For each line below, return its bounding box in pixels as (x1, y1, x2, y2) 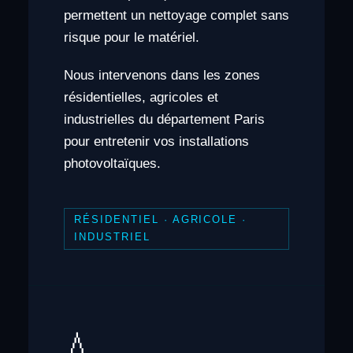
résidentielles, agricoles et (63, 89, 218, 105)
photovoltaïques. (63, 155, 161, 171)
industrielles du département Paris (63, 111, 265, 127)
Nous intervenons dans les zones (63, 67, 260, 83)
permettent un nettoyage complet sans (63, 7, 289, 23)
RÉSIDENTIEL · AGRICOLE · (74, 214, 247, 226)
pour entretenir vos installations (63, 133, 249, 149)
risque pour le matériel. (63, 29, 199, 45)
